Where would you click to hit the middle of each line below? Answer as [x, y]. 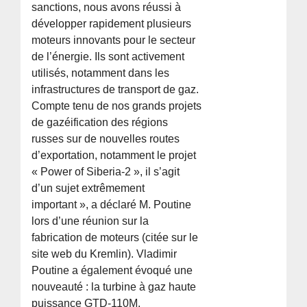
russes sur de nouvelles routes [106, 139]
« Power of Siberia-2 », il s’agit [106, 172]
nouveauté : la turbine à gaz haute [114, 287]
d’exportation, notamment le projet [114, 156]
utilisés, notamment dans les [101, 73]
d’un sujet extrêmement [88, 188]
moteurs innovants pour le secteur [114, 40]
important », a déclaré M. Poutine [112, 205]
